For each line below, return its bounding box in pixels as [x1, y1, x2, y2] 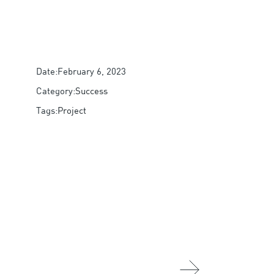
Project [57, 105, 86, 116]
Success [75, 85, 108, 96]
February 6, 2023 [57, 65, 126, 76]
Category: [35, 85, 75, 96]
